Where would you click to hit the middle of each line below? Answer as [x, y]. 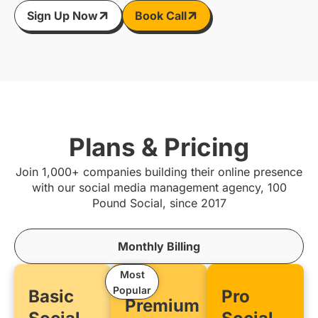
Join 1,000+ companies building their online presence [159, 171]
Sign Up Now [62, 15]
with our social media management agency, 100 [159, 187]
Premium [162, 305]
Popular [132, 290]
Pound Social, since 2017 [159, 203]
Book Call [161, 15]
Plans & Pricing [159, 147]
